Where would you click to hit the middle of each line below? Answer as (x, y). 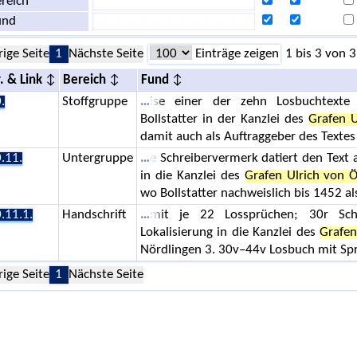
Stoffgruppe (94, 102)
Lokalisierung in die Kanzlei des (230, 232)
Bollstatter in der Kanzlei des (224, 119)
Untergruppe (97, 158)
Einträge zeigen (235, 54)
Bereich (84, 80)
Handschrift (94, 215)
